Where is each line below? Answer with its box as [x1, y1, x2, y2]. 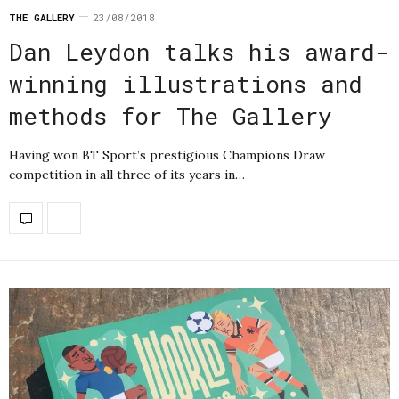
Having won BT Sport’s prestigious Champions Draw [9, 146, 325, 163]
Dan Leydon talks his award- [9, 36, 389, 67]
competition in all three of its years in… [9, 166, 245, 183]
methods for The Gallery [9, 100, 332, 131]
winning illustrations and [9, 68, 362, 99]
